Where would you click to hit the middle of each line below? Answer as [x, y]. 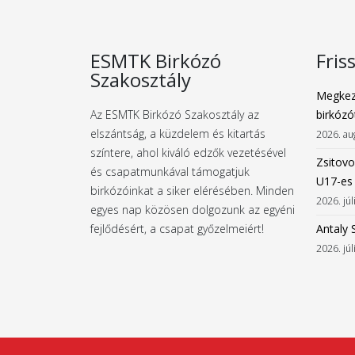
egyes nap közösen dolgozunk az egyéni [193, 209]
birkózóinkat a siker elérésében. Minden [192, 190]
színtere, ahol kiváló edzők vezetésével [188, 152]
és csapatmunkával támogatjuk [170, 171]
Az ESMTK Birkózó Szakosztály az [175, 114]
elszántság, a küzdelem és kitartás [178, 133]
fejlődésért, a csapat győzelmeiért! [177, 228]
